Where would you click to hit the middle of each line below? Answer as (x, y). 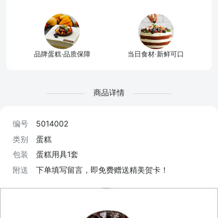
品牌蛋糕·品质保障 (62, 54)
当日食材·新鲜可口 (156, 54)
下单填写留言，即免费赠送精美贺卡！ (102, 170)
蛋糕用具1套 (57, 154)
